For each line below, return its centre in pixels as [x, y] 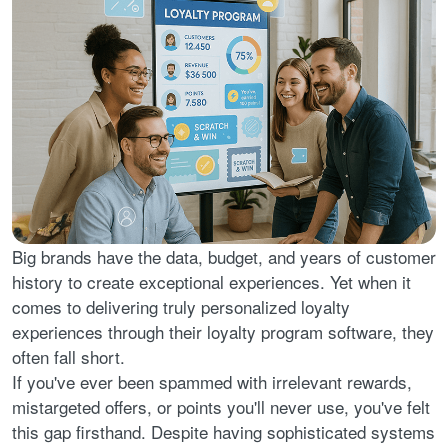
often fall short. [68, 356]
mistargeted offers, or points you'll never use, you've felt [221, 406]
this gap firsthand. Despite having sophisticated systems [223, 431]
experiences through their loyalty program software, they [223, 331]
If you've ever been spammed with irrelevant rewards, [212, 381]
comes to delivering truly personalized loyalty [181, 306]
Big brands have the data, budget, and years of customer [224, 256]
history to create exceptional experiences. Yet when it [211, 281]
